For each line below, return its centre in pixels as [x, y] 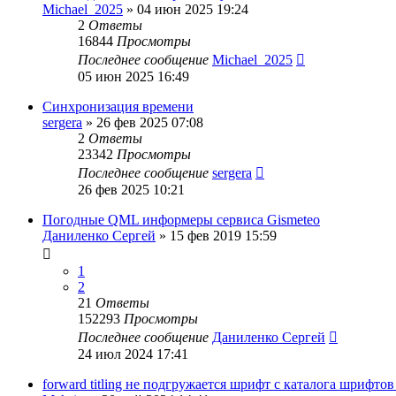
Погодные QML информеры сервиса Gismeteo [181, 219]
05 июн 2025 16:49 [133, 76]
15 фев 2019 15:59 [223, 235]
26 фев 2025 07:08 [150, 122]
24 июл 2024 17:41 [133, 354]
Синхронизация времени [118, 106]
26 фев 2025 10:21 [131, 189]
